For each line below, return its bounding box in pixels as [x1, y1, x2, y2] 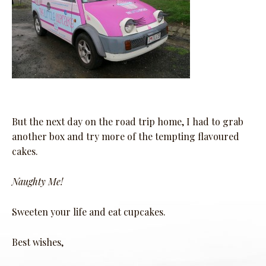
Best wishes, [12, 236, 64, 249]
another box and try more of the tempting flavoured [12, 130, 239, 143]
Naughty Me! [12, 175, 63, 188]
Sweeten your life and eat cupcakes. [12, 205, 166, 218]
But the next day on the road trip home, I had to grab [12, 115, 243, 128]
